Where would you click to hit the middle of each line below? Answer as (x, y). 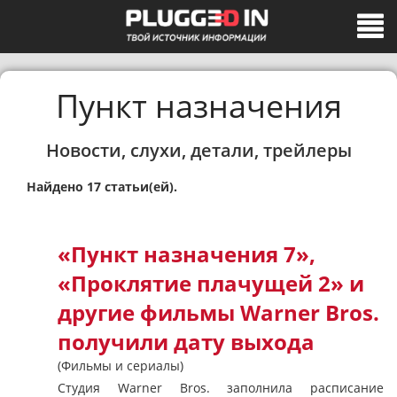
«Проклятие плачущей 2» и (211, 284)
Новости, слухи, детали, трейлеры (198, 150)
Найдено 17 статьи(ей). (102, 187)
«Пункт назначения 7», (187, 254)
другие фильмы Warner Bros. (218, 313)
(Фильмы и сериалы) (121, 366)
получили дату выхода (186, 342)
